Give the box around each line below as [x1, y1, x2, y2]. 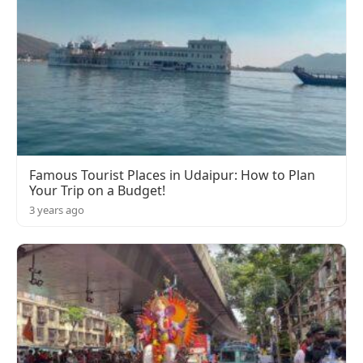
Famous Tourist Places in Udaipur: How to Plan [29, 166, 315, 185]
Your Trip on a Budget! [29, 181, 165, 200]
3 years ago [29, 203, 84, 218]
